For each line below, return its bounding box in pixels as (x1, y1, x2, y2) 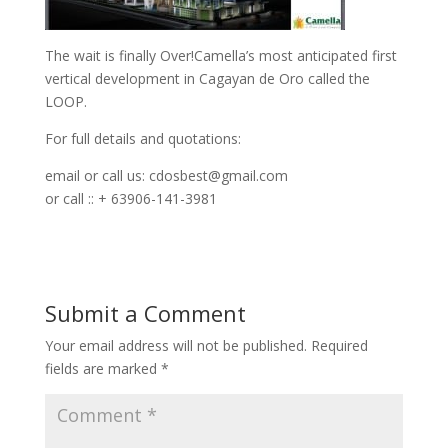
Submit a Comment (44, 297, 246, 328)
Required (310, 335, 368, 355)
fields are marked (44, 358, 161, 378)
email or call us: (44, 165, 149, 185)
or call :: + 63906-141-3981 (44, 188, 217, 208)
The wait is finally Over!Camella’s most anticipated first (44, 45, 397, 65)
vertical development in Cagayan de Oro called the (44, 68, 370, 88)
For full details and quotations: (44, 128, 241, 148)
